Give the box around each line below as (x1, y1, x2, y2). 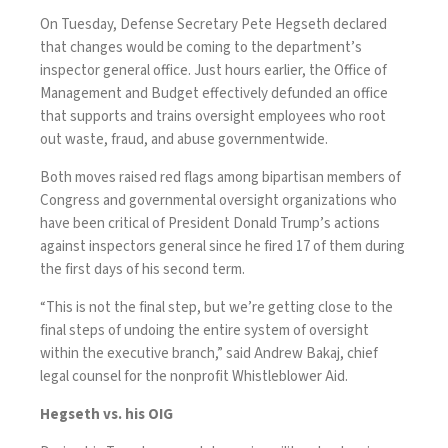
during (362, 235, 405, 257)
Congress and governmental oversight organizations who (40, 189, 397, 211)
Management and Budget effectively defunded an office (40, 82, 388, 104)
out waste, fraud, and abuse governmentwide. (40, 128, 331, 150)
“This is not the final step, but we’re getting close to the (40, 296, 393, 318)
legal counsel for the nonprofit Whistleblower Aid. (40, 365, 351, 387)
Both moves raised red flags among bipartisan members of (40, 166, 401, 188)
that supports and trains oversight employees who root (40, 105, 386, 127)
